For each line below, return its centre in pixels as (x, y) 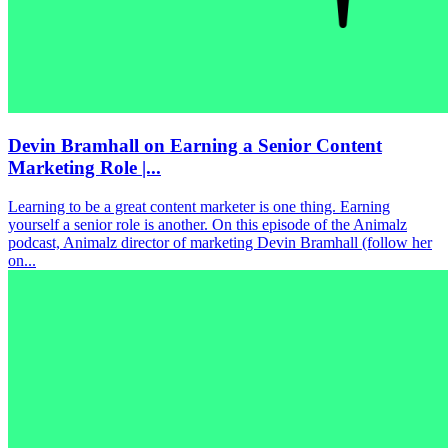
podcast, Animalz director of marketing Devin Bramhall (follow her (220, 243)
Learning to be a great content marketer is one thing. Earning (199, 207)
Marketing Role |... (84, 168)
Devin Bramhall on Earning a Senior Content (195, 146)
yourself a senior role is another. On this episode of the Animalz (207, 225)
